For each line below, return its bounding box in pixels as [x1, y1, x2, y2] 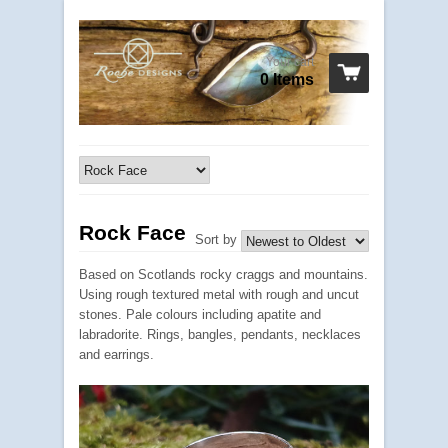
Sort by [195, 232, 237, 248]
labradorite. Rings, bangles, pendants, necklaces [79, 327, 361, 343]
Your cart [266, 54, 314, 69]
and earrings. [79, 347, 154, 363]
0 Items [260, 70, 314, 88]
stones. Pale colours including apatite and [79, 307, 321, 323]
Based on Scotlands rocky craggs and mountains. [79, 267, 368, 283]
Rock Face [79, 221, 186, 245]
